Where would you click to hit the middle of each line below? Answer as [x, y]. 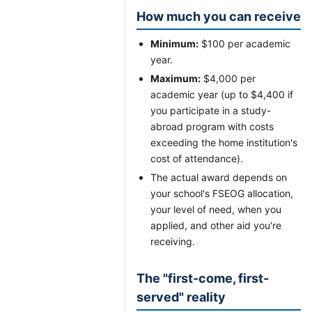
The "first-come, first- [203, 278]
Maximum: [175, 78]
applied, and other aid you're [216, 225]
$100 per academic [244, 44]
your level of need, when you [216, 209]
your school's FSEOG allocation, [222, 193]
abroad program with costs [212, 126]
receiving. [173, 241]
